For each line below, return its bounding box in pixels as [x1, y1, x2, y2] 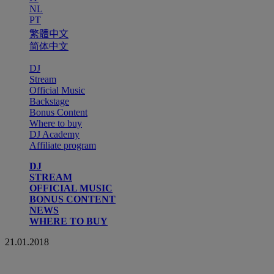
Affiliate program [29, 140, 96, 151]
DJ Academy [29, 129, 80, 140]
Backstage [29, 96, 69, 107]
